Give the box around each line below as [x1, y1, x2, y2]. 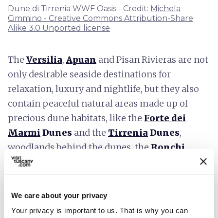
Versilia [26, 54, 62, 65]
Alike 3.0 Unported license [8, 23, 110, 33]
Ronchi [151, 141, 185, 153]
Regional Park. [8, 185, 77, 197]
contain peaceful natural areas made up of [8, 97, 188, 109]
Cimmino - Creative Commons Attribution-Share [8, 13, 193, 23]
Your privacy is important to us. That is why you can [11, 206, 188, 215]
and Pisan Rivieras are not [96, 54, 208, 65]
